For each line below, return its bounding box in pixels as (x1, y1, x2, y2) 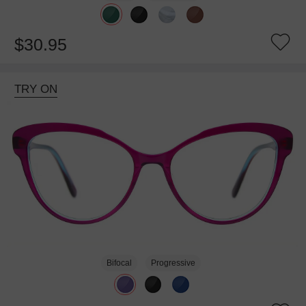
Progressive (150, 258, 195, 268)
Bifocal (107, 258, 133, 268)
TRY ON (14, 82, 57, 96)
